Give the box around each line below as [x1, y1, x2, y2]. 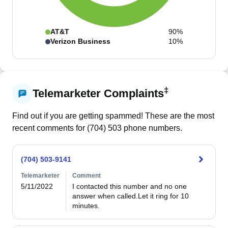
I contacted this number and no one [72, 182, 187, 190]
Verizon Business [50, 37, 110, 45]
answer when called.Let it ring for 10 [72, 192, 189, 200]
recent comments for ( [12, 124, 90, 132]
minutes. [72, 202, 100, 210]
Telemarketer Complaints [33, 87, 164, 100]
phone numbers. [122, 124, 182, 132]
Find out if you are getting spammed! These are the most [12, 111, 214, 120]
